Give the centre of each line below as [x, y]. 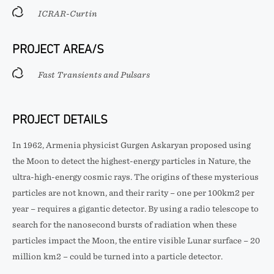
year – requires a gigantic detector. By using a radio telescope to [135, 209]
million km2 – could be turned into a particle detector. [117, 257]
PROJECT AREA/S [58, 49]
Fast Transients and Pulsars [94, 75]
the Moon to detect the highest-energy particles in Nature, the [131, 161]
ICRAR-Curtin [68, 14]
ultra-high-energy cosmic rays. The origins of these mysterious [135, 177]
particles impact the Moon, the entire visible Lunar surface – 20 [136, 241]
